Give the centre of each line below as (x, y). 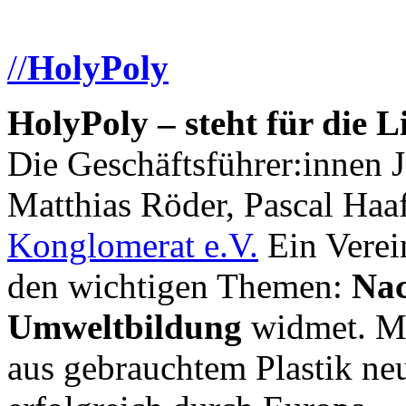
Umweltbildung (125, 327)
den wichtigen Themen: (175, 286)
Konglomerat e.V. (133, 246)
